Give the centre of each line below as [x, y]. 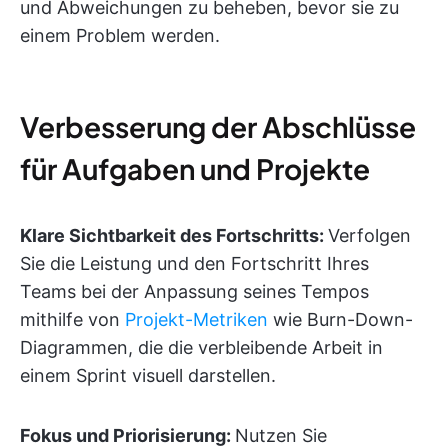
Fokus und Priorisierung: [127, 435]
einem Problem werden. [120, 35]
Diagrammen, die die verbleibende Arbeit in [201, 347]
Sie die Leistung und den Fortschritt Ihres [194, 263]
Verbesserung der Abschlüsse [218, 126]
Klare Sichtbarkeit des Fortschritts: [174, 235]
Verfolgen [369, 235]
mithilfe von [72, 319]
